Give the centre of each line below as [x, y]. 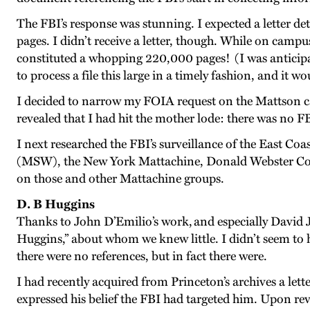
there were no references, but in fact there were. [142, 256]
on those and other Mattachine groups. [122, 179]
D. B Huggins [56, 204]
